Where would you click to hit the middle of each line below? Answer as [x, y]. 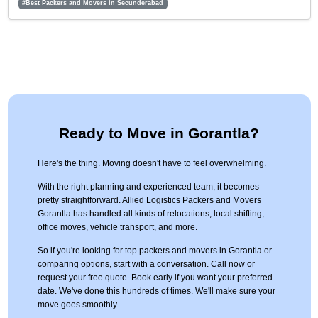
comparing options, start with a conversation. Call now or [146, 264]
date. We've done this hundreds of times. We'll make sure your [156, 291]
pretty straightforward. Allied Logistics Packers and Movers [149, 201]
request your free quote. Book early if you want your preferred [155, 278]
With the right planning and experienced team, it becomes [148, 187]
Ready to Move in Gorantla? [159, 133]
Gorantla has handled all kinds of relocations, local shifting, [150, 214]
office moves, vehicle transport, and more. [117, 227]
